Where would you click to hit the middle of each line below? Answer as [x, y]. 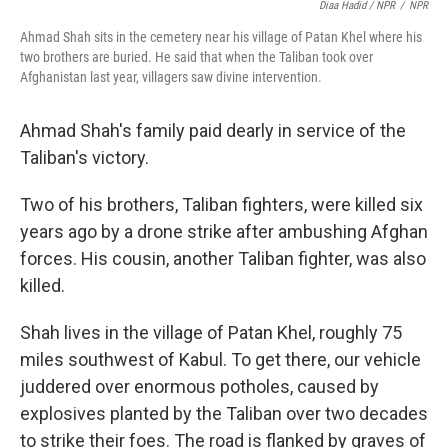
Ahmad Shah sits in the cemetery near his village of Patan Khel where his [221, 37]
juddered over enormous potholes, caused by [199, 387]
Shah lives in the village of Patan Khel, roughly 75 [211, 333]
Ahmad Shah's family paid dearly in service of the [213, 131]
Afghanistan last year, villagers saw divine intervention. [171, 77]
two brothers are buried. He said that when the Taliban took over [196, 57]
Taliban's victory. [84, 158]
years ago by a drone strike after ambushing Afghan [224, 232]
